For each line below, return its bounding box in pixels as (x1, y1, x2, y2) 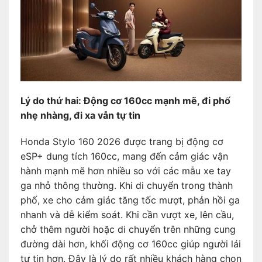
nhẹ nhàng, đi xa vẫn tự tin (20, 109, 140, 121)
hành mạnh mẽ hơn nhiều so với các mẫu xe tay (20, 165, 231, 177)
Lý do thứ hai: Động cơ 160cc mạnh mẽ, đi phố (20, 94, 230, 106)
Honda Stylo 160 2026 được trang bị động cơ (20, 136, 223, 148)
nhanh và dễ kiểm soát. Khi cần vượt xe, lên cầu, (20, 209, 234, 221)
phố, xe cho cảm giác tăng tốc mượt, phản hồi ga (20, 194, 240, 206)
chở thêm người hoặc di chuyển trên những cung (20, 223, 236, 236)
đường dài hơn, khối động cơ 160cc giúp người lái (20, 238, 241, 250)
